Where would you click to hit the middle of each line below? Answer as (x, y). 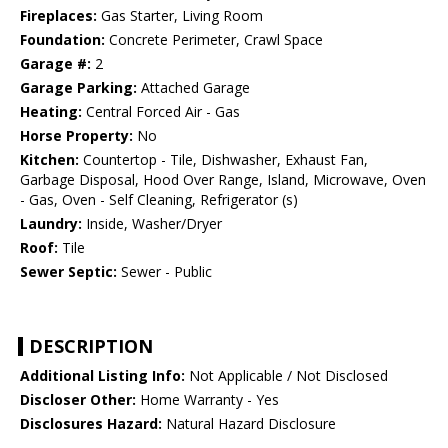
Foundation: (62, 40)
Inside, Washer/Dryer (152, 224)
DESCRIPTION (91, 346)
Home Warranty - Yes (207, 400)
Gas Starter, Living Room (180, 16)
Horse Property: (76, 136)
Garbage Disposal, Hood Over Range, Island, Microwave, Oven (223, 180)
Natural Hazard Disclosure (249, 424)
